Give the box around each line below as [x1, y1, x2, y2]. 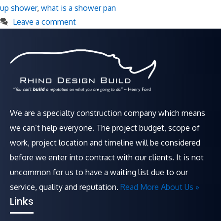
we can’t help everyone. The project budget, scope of [10, 123, 200, 133]
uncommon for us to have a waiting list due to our [10, 167, 188, 177]
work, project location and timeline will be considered [10, 138, 200, 147]
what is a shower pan [41, 3, 116, 13]
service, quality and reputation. [10, 182, 120, 192]
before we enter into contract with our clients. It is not [10, 152, 204, 162]
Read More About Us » [120, 182, 199, 192]
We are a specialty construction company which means [10, 108, 205, 118]
